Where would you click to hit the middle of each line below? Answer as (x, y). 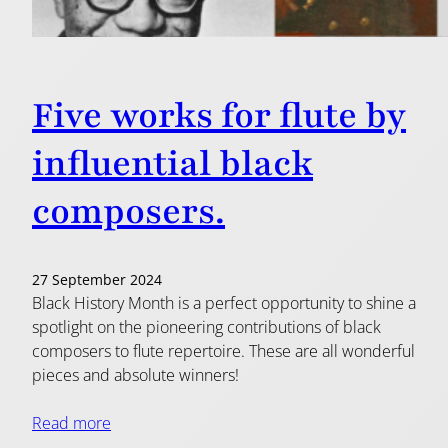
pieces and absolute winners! (135, 375)
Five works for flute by (219, 115)
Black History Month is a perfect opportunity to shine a (224, 303)
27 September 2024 (97, 280)
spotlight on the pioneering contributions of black (206, 327)
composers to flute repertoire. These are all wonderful (223, 351)
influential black (172, 163)
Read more (71, 423)
